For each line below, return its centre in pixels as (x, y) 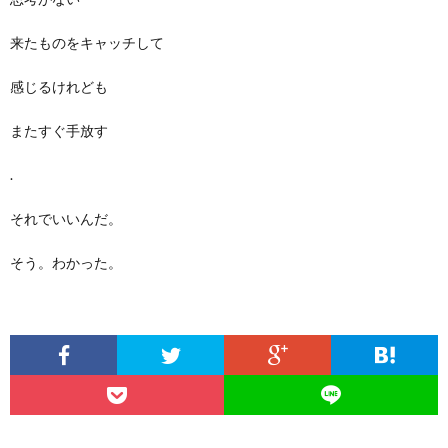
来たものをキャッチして (87, 42)
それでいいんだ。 (66, 218)
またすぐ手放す (59, 130)
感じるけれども (59, 86)
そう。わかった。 (66, 262)
